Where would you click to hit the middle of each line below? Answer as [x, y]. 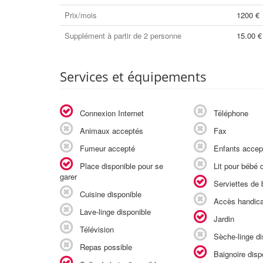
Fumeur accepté [106, 148]
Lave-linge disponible [114, 212]
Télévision [96, 229]
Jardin [222, 219]
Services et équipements [133, 76]
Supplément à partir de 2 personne [123, 36]
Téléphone [230, 113]
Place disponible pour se [120, 166]
